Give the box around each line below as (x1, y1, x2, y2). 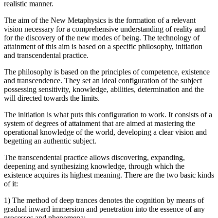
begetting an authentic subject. (4, 137, 96, 145)
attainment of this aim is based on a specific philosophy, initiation (4, 42, 202, 51)
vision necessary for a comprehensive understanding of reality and (4, 25, 206, 34)
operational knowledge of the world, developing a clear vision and (4, 128, 207, 137)
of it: (4, 180, 18, 188)
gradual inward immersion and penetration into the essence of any (4, 205, 205, 214)
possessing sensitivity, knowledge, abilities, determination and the (4, 85, 204, 94)
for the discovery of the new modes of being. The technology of (4, 34, 200, 42)
